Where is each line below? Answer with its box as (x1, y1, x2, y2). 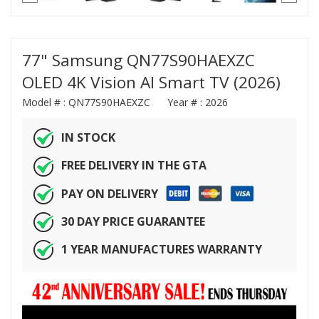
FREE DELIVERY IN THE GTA (61, 157, 206, 174)
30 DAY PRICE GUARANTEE (61, 213, 205, 229)
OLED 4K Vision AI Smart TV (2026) (22, 71, 281, 94)
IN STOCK (61, 130, 115, 146)
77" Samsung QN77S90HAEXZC (22, 49, 255, 72)
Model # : (22, 95, 68, 110)
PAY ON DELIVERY (61, 185, 158, 202)
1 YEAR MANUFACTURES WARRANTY (61, 241, 262, 257)
